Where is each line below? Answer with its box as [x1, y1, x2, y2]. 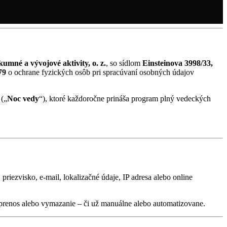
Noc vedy [7, 94, 39, 103]
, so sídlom [106, 59, 142, 68]
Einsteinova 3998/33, [142, 59, 213, 68]
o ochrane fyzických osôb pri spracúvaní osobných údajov [6, 68, 194, 77]
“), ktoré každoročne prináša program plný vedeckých [39, 94, 211, 103]
